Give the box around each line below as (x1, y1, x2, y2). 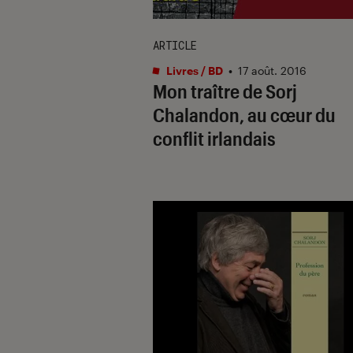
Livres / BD (164, 63, 223, 77)
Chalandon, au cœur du (153, 102, 336, 126)
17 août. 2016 (238, 63, 307, 77)
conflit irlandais (153, 126, 276, 150)
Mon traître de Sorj (153, 79, 297, 102)
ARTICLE (153, 37, 197, 53)
